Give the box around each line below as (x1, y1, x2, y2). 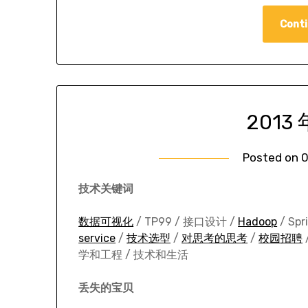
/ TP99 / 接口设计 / (133, 215, 239, 229)
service (78, 232, 116, 245)
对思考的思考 (181, 232, 248, 245)
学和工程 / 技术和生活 (78, 248, 189, 262)
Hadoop (238, 215, 278, 229)
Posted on (243, 151, 302, 165)
